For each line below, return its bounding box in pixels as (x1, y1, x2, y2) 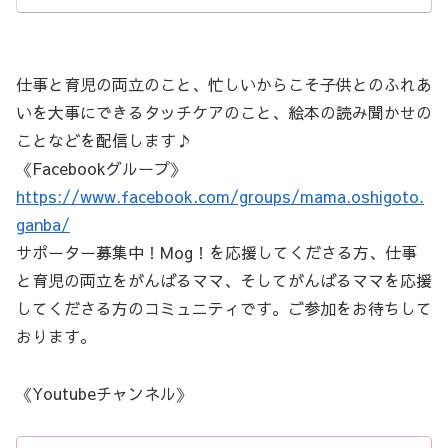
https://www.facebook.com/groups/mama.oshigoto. (16, 185, 424, 208)
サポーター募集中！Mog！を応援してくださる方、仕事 (16, 241, 417, 264)
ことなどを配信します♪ (16, 129, 192, 152)
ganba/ (16, 213, 70, 236)
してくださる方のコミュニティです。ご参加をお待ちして (16, 297, 432, 320)
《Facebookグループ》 (16, 157, 186, 180)
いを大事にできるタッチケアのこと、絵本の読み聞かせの (16, 101, 432, 124)
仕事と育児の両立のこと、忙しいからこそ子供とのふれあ (16, 73, 432, 96)
